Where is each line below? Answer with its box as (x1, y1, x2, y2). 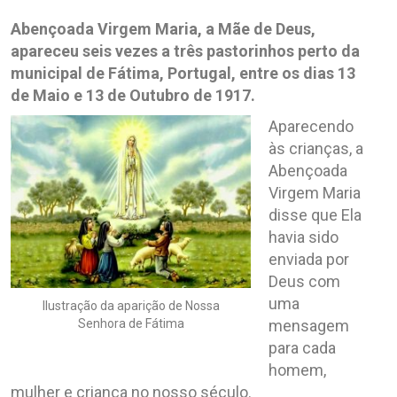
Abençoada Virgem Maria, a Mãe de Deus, (11, 19, 315, 38)
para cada (269, 338, 336, 357)
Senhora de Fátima (77, 315, 184, 331)
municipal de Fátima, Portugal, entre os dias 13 (11, 63, 355, 82)
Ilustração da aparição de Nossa (42, 298, 220, 313)
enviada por (269, 249, 349, 269)
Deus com (269, 271, 340, 291)
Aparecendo (269, 116, 354, 136)
